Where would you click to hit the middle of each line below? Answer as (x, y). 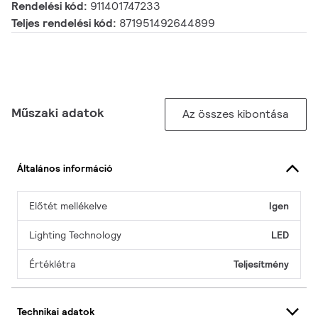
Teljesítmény (261, 264)
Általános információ (65, 168)
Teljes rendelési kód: (65, 23)
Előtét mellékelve (68, 206)
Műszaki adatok (58, 113)
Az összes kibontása (236, 114)
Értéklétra (53, 264)
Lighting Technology (75, 235)
